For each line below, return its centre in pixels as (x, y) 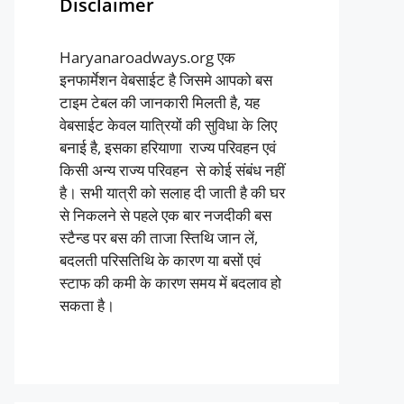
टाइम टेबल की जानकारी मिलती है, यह (160, 102)
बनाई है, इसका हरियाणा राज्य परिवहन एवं (168, 147)
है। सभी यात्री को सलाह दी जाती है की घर (172, 192)
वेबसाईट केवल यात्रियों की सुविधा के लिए (168, 124)
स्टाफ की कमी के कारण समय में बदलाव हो (170, 282)
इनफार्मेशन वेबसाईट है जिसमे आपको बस (166, 79)
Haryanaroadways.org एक (147, 57)
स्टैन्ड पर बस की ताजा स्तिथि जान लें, (159, 237)
